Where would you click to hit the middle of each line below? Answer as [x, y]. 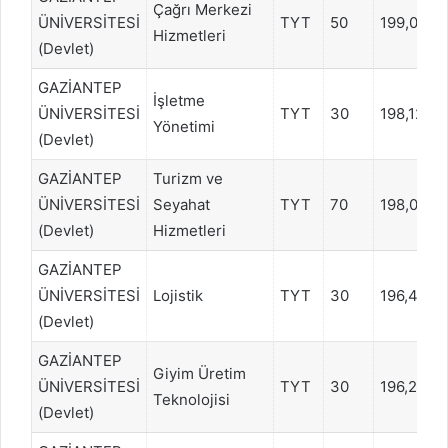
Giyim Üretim [199, 373]
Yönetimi [184, 126]
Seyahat [181, 204]
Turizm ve [188, 178]
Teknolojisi [191, 399]
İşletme [179, 100]
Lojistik [178, 295]
